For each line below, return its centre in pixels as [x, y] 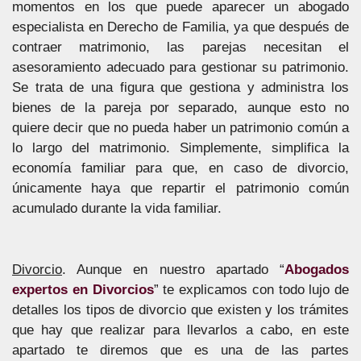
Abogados [317, 269]
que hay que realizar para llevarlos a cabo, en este [180, 330]
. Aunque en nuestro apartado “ [173, 269]
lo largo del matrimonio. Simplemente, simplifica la [180, 148]
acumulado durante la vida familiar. [117, 208]
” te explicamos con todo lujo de [251, 289]
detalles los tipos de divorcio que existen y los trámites [180, 309]
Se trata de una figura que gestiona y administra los [180, 87]
